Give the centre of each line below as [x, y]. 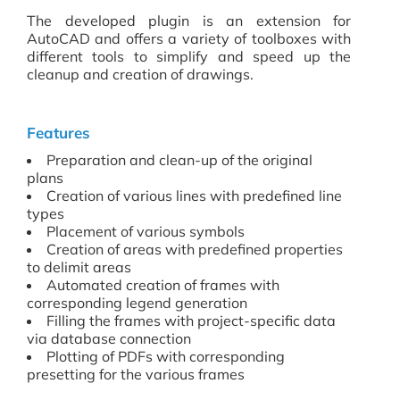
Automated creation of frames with [163, 285]
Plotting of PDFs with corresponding [166, 357]
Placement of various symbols [146, 232]
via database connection [109, 339]
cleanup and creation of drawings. [140, 75]
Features [58, 133]
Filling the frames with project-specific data [191, 321]
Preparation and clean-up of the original [179, 160]
